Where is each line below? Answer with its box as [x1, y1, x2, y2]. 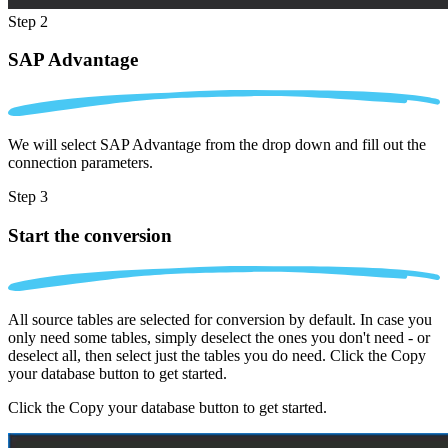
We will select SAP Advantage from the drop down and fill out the [8, 136, 426, 154]
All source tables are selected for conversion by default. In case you [8, 311, 432, 329]
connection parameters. [8, 154, 153, 172]
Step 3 [8, 188, 48, 206]
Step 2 [8, 12, 48, 30]
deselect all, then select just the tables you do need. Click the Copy [8, 347, 426, 365]
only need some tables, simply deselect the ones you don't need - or [8, 329, 430, 347]
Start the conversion [8, 224, 172, 246]
